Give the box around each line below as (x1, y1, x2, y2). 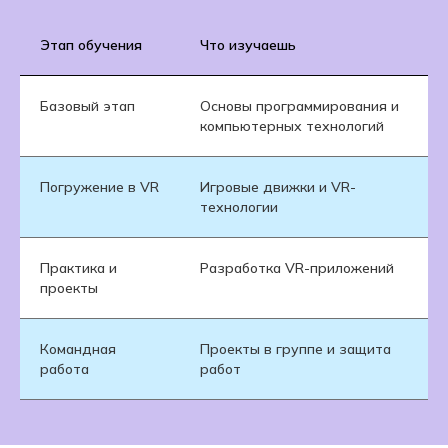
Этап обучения (40, 36, 142, 55)
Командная (40, 340, 116, 359)
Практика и (40, 259, 117, 278)
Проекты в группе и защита (200, 340, 391, 359)
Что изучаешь (200, 36, 296, 55)
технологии (200, 198, 278, 217)
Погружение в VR (40, 178, 159, 197)
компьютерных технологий (200, 117, 384, 136)
